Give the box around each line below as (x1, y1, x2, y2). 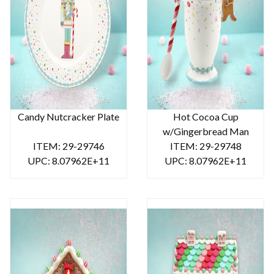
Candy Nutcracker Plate (18, 110, 119, 122)
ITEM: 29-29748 (169, 139, 242, 152)
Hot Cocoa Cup (172, 110, 239, 122)
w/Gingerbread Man (162, 125, 249, 137)
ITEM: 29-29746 (32, 139, 105, 152)
